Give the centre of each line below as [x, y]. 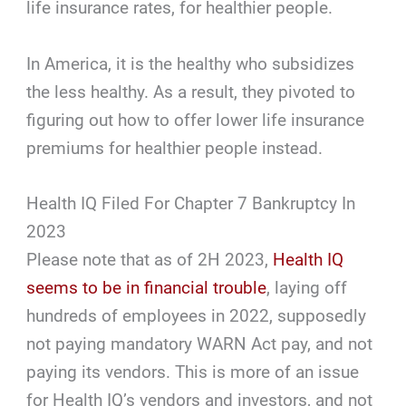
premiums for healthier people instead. [175, 148]
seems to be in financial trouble [147, 288]
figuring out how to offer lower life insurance [196, 120]
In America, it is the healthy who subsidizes [191, 63]
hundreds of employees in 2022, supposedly [197, 316]
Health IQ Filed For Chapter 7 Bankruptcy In [191, 204]
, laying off [307, 288]
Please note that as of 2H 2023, [150, 260]
